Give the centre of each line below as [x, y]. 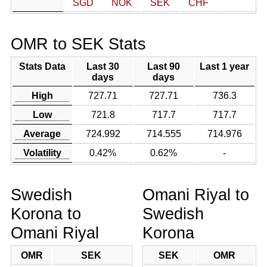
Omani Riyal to [196, 195]
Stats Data [42, 66]
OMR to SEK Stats [78, 44]
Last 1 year [225, 66]
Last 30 [103, 66]
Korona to [46, 214]
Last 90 [164, 66]
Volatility [42, 153]
